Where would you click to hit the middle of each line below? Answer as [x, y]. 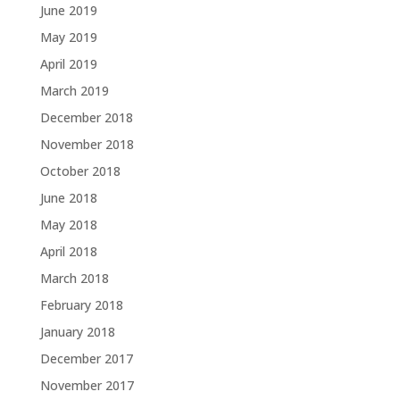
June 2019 [68, 10]
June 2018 [68, 198]
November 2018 [87, 144]
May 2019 [68, 37]
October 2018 [80, 171]
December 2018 [86, 117]
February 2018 [81, 305]
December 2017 [86, 358]
